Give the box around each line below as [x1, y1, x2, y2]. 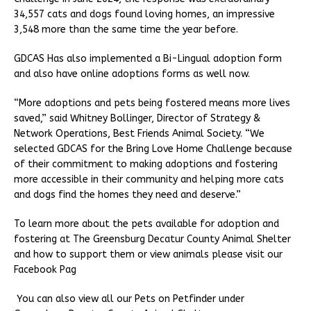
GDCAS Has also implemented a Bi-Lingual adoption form [14, 53, 282, 65]
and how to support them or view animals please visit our [14, 249, 283, 261]
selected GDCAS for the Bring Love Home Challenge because [14, 143, 292, 155]
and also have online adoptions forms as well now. [14, 68, 253, 81]
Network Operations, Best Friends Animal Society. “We [14, 128, 264, 140]
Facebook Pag [14, 264, 79, 276]
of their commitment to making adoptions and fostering [14, 158, 278, 171]
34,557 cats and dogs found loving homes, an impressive [14, 8, 275, 21]
